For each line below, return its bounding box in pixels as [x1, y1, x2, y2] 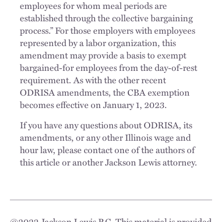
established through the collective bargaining [20, 11, 193, 24]
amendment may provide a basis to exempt [20, 48, 186, 61]
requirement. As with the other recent [20, 73, 166, 86]
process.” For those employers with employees [20, 23, 195, 37]
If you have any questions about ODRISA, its [20, 118, 192, 131]
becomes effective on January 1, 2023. [20, 98, 167, 111]
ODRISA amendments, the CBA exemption [20, 85, 190, 99]
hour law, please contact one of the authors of [20, 143, 195, 156]
